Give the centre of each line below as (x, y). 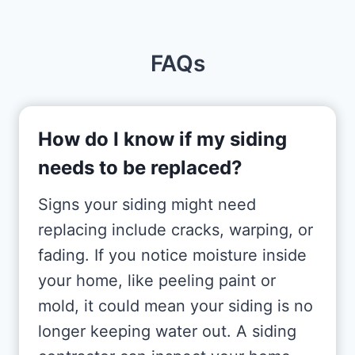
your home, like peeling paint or (157, 280)
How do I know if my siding (162, 139)
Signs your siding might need (147, 204)
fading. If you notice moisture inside (172, 255)
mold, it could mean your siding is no (176, 305)
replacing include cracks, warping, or (176, 229)
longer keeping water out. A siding (167, 331)
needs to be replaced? (140, 167)
